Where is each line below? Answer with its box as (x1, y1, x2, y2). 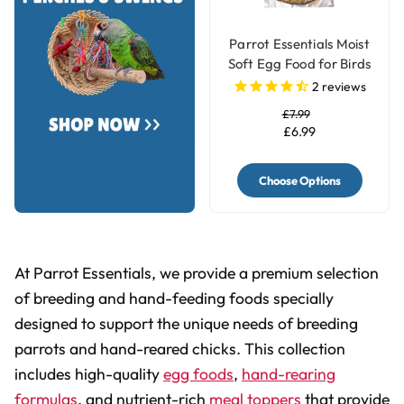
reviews (319, 78, 366, 96)
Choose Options (258, 172, 341, 188)
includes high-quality (14, 363, 163, 384)
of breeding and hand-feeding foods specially (14, 287, 334, 308)
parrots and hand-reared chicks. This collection (14, 337, 345, 359)
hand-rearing (242, 363, 335, 384)
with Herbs (266, 74, 333, 92)
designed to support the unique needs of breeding (14, 312, 358, 334)
